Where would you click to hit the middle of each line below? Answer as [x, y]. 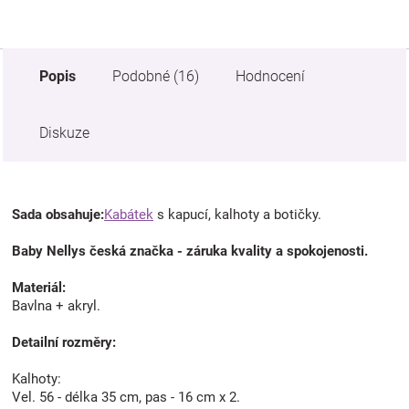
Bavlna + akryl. [56, 305]
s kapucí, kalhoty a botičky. [237, 214]
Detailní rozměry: [64, 342]
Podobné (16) [156, 76]
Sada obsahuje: [58, 214]
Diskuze [64, 132]
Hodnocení [270, 76]
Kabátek [129, 214]
